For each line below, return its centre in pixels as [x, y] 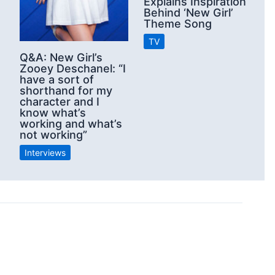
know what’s [53, 112]
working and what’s [71, 123]
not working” [53, 134]
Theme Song [178, 24]
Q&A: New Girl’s [61, 57]
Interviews [45, 152]
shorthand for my [66, 90]
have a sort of [57, 79]
